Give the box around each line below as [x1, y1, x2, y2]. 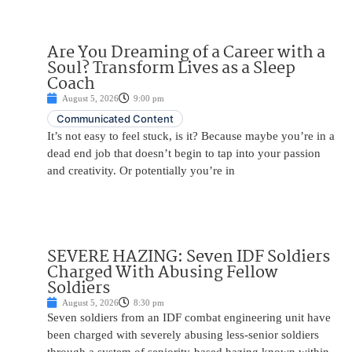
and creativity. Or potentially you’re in [47, 164, 235, 178]
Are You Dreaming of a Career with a [47, 39, 325, 67]
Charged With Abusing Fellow [47, 259, 278, 287]
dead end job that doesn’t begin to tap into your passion [47, 147, 321, 160]
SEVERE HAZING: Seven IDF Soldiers [47, 244, 330, 271]
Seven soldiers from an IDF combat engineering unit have [47, 311, 331, 324]
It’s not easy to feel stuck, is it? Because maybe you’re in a [47, 130, 335, 143]
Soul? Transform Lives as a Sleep [47, 55, 295, 82]
